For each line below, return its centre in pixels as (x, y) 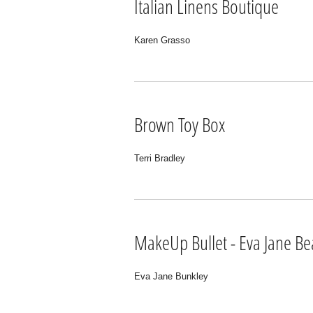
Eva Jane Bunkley (171, 276)
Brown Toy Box (180, 124)
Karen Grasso (162, 40)
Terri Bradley (160, 158)
